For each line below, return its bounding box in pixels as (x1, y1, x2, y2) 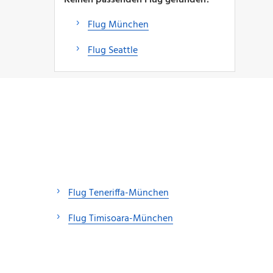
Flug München (87, 16, 149, 33)
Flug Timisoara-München (68, 210, 173, 227)
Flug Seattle (87, 42, 138, 58)
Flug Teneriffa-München (68, 185, 169, 201)
